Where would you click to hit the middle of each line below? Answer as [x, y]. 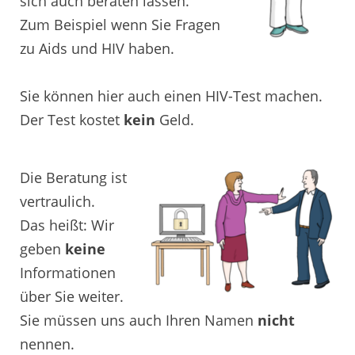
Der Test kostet [72, 119]
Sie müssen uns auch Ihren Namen [139, 321]
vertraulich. [57, 202]
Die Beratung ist [73, 178]
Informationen [68, 273]
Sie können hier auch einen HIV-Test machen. [171, 95]
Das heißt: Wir [67, 225]
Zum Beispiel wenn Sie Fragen [120, 24]
